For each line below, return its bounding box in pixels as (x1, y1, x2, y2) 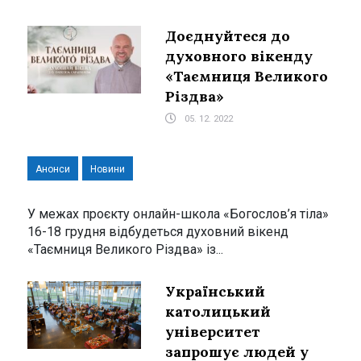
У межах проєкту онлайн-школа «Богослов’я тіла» (27, 205, 329, 222)
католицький (164, 301, 271, 321)
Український (164, 281, 265, 301)
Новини (90, 163, 125, 175)
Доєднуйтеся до (164, 26, 290, 45)
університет (164, 322, 260, 341)
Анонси (35, 163, 70, 175)
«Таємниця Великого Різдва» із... (27, 241, 223, 257)
